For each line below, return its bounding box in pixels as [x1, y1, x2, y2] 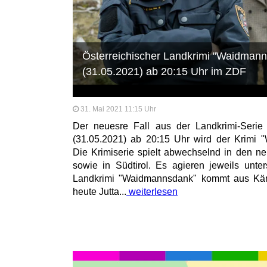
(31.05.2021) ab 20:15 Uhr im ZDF [82, 65, 247, 77]
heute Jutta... [73, 186, 126, 197]
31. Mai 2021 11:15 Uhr [80, 104, 156, 113]
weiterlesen [126, 186, 178, 197]
